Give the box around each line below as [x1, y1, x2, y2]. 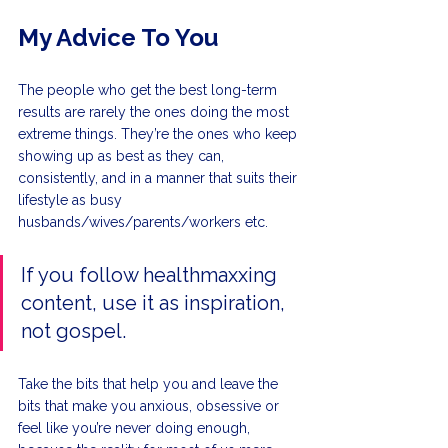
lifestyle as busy [18, 192, 126, 209]
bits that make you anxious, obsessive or [18, 398, 283, 415]
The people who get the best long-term [18, 82, 281, 99]
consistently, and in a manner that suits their [18, 170, 301, 187]
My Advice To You [18, 23, 218, 53]
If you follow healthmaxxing [21, 263, 282, 288]
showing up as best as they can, [18, 148, 228, 165]
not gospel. [21, 319, 126, 344]
